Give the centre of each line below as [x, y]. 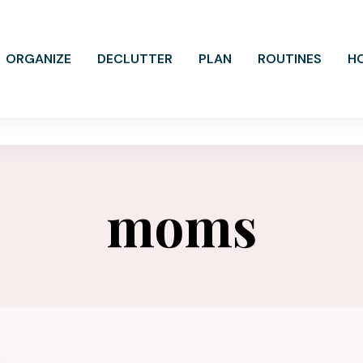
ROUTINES [290, 59]
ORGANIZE [38, 59]
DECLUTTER [135, 59]
